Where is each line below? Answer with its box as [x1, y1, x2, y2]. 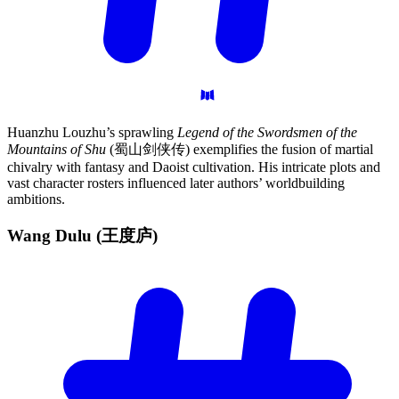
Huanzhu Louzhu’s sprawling [7, 125, 177, 141]
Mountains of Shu [7, 142, 106, 158]
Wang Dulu [7, 225, 96, 245]
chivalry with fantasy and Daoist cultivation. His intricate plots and [7, 159, 380, 175]
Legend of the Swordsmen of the [177, 125, 357, 141]
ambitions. [7, 191, 65, 208]
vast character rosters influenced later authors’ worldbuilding [7, 175, 345, 191]
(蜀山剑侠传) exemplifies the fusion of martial [106, 142, 373, 158]
